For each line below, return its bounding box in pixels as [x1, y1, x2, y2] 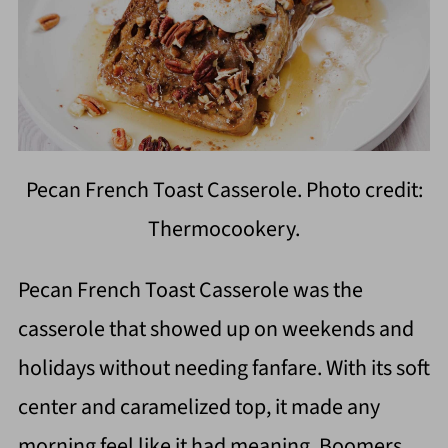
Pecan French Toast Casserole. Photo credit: [25, 174, 423, 207]
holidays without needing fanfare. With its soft [17, 352, 430, 385]
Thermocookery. [148, 213, 300, 246]
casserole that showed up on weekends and [17, 313, 414, 346]
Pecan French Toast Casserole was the [17, 274, 363, 307]
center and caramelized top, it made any [17, 391, 380, 424]
